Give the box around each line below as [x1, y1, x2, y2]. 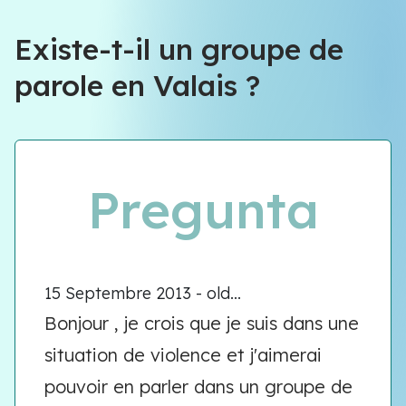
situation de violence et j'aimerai [44, 343, 322, 366]
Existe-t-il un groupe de [14, 31, 343, 67]
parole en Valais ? [14, 67, 260, 103]
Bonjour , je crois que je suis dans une [44, 312, 359, 334]
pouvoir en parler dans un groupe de [44, 375, 353, 398]
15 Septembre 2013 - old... [44, 283, 241, 304]
